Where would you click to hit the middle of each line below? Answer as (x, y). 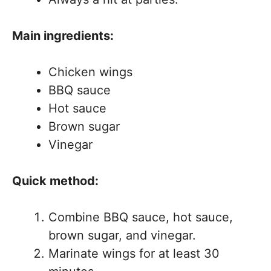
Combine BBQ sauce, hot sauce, (141, 217)
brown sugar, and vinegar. (122, 235)
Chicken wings (90, 72)
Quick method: (55, 181)
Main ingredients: (63, 36)
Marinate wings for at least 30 (134, 253)
